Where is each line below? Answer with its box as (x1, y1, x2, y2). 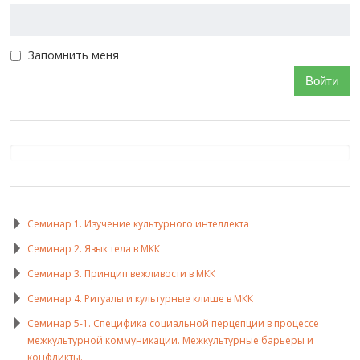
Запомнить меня (28, 47, 120, 63)
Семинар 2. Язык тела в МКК (27, 242, 161, 256)
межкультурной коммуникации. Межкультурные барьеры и (27, 333, 314, 348)
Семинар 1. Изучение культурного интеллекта (27, 217, 250, 231)
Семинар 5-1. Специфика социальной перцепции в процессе (27, 317, 320, 331)
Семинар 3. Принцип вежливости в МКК (27, 267, 216, 281)
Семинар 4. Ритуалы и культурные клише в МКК (27, 292, 254, 306)
